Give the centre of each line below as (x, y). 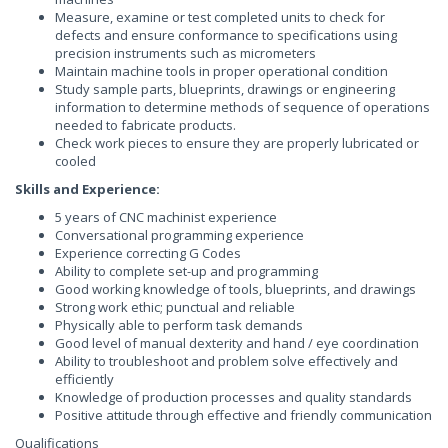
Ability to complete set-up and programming (186, 271)
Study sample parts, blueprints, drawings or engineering (225, 89)
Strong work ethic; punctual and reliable (175, 307)
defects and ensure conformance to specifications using (226, 35)
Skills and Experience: (87, 189)
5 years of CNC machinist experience (166, 217)
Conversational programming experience (179, 235)
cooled (75, 161)
